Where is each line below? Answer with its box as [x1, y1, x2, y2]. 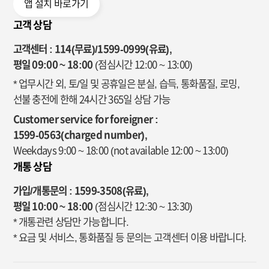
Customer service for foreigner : [13, 114, 158, 125]
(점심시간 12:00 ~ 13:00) [95, 59, 193, 70]
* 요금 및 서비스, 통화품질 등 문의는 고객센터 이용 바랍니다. [13, 232, 247, 243]
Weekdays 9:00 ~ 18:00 [13, 145, 110, 156]
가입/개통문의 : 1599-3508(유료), [13, 186, 149, 196]
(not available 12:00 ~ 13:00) [110, 145, 229, 156]
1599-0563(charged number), [13, 130, 148, 141]
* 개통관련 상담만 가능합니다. [13, 217, 129, 228]
